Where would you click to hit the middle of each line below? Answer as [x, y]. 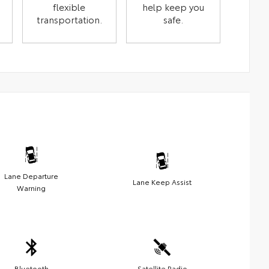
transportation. [69, 19]
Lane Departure [31, 175]
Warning [31, 187]
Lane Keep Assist [162, 181]
